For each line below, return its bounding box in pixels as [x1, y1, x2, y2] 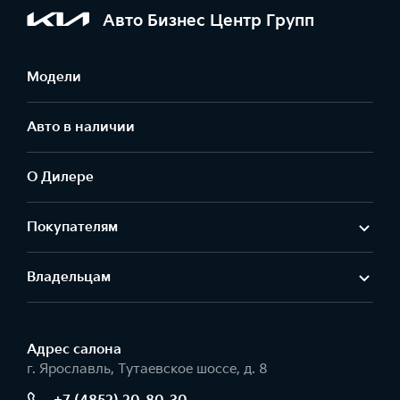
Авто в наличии [27, 119, 135, 136]
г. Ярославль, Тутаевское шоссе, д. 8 [27, 361, 268, 378]
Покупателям [27, 219, 118, 236]
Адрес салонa [27, 341, 121, 358]
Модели [27, 69, 81, 86]
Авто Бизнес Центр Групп [103, 11, 314, 30]
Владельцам [27, 269, 111, 286]
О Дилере [27, 169, 94, 186]
